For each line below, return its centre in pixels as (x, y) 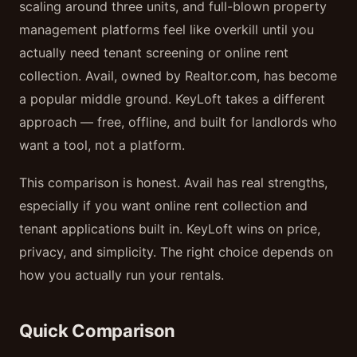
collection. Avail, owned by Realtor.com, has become (178, 76)
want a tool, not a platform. (102, 145)
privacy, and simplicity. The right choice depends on (176, 252)
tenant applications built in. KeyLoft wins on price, (170, 229)
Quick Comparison (98, 331)
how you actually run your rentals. (122, 275)
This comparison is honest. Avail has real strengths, (173, 182)
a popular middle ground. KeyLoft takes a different (172, 99)
